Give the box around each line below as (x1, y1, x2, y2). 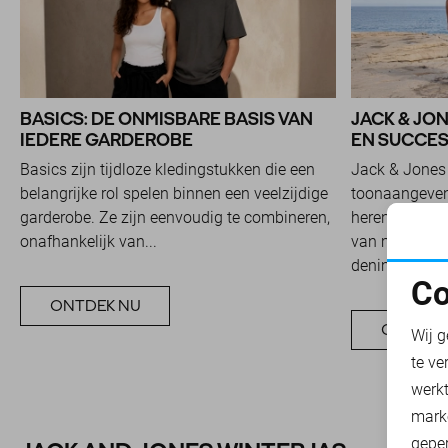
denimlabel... (351, 256, 441, 276)
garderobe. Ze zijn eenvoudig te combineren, (20, 208, 330, 228)
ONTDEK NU (49, 297, 141, 315)
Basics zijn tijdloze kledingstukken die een (20, 160, 315, 180)
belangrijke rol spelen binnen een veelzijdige (20, 184, 328, 204)
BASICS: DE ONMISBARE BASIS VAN (20, 109, 313, 129)
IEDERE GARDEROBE (20, 130, 193, 150)
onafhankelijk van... (20, 232, 157, 252)
